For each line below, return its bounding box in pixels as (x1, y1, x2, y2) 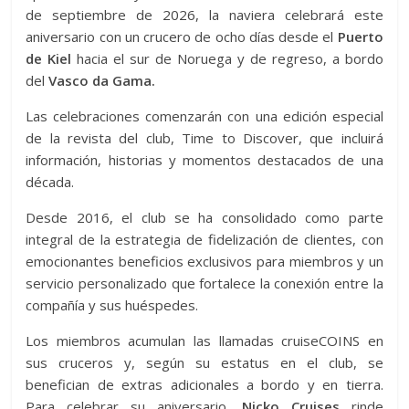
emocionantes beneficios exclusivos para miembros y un (26, 252, 383, 270)
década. (26, 173, 75, 191)
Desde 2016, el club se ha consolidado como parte (26, 208, 383, 226)
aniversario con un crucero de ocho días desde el (26, 27, 334, 46)
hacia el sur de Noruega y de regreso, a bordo (71, 49, 383, 68)
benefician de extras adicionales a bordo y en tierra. (26, 375, 383, 393)
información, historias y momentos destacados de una (26, 151, 383, 169)
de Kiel (26, 49, 72, 68)
